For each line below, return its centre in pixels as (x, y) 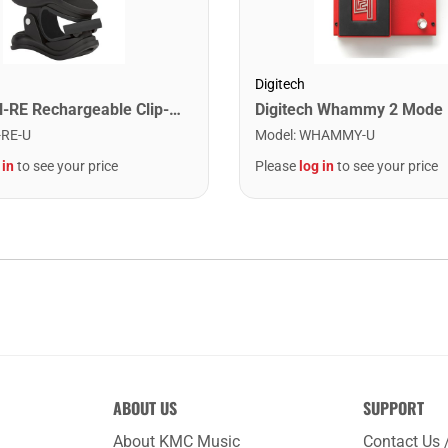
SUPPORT (393, 407)
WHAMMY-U (337, 134)
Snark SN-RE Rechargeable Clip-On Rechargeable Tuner (175, 109)
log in (316, 165)
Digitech (280, 83)
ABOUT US (144, 407)
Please (277, 165)
